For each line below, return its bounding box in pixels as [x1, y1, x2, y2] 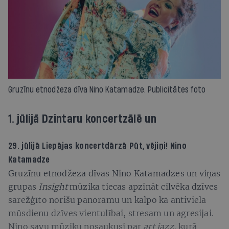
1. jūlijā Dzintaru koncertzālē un [8, 112, 159, 125]
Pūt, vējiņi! [129, 141, 170, 150]
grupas [8, 181, 39, 192]
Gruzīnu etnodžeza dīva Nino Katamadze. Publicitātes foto [8, 85, 206, 94]
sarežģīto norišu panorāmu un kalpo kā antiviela [8, 194, 207, 205]
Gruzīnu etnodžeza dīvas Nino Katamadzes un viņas [8, 168, 221, 178]
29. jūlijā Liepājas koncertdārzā [8, 141, 129, 150]
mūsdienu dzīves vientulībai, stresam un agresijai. [8, 208, 214, 218]
